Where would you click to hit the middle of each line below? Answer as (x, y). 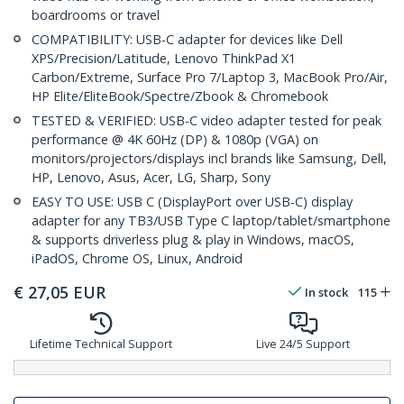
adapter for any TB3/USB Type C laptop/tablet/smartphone (211, 221)
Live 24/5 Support (303, 344)
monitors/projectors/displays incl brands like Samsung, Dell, (209, 159)
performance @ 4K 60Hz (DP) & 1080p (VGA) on (175, 140)
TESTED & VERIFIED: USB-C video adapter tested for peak (207, 121)
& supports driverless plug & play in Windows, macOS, (193, 240)
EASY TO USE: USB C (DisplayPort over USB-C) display (192, 202)
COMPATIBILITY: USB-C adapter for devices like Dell (187, 40)
